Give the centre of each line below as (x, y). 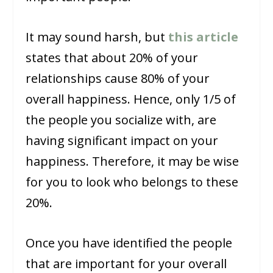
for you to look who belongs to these (132, 182)
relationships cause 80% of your (118, 79)
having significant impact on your (122, 141)
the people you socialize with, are (121, 120)
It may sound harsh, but (97, 37)
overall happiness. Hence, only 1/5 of (131, 99)
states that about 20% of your (112, 58)
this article (204, 37)
